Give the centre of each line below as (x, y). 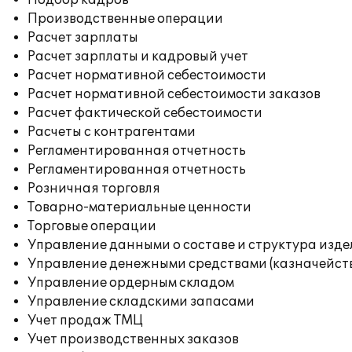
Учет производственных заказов (133, 339)
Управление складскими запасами (141, 302)
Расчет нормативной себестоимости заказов (174, 94)
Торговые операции (92, 226)
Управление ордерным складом (131, 283)
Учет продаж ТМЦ (85, 321)
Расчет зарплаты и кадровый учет (138, 57)
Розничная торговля (94, 189)
